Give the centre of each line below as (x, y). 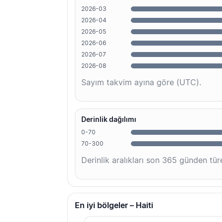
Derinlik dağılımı (109, 119)
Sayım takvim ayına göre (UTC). (141, 83)
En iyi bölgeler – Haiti (114, 205)
